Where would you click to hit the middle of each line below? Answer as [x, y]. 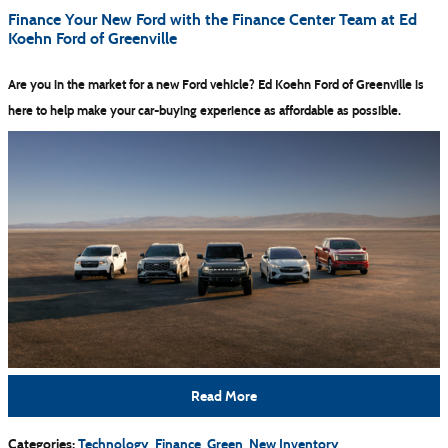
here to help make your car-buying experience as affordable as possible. [204, 110]
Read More [224, 396]
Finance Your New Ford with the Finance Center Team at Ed [212, 19]
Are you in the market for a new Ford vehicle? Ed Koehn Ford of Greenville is [216, 84]
